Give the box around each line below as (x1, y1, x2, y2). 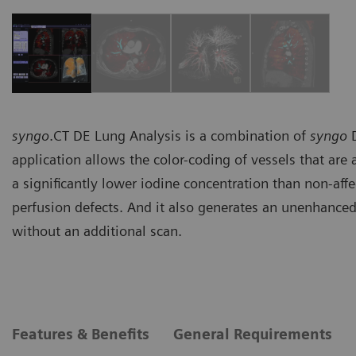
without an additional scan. (12, 222, 182, 239)
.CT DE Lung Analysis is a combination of (49, 126, 310, 144)
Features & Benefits (12, 325, 149, 342)
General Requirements (173, 325, 332, 342)
